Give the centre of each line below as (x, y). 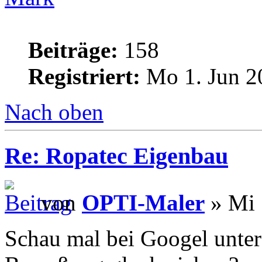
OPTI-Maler (143, 203)
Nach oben (54, 112)
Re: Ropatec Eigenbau (116, 156)
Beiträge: (73, 50)
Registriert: (84, 76)
